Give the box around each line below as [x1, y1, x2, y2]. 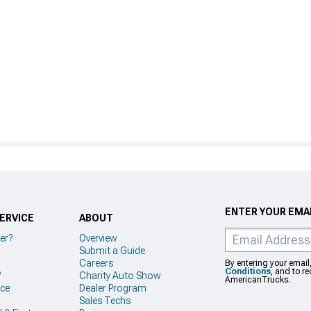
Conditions [225, 267, 271, 276]
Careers [79, 257, 113, 269]
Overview [79, 232, 117, 244]
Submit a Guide [79, 244, 145, 256]
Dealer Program [79, 282, 146, 294]
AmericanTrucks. [225, 275, 290, 285]
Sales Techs [79, 294, 131, 306]
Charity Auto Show [79, 269, 161, 281]
